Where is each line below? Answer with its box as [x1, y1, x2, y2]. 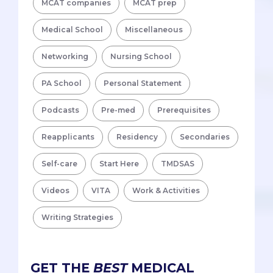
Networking [41, 52, 88, 62]
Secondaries [180, 132, 230, 142]
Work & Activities [132, 186, 200, 196]
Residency [116, 132, 158, 142]
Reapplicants [41, 132, 94, 142]
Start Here [99, 159, 139, 169]
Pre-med [101, 105, 135, 115]
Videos [41, 186, 69, 196]
